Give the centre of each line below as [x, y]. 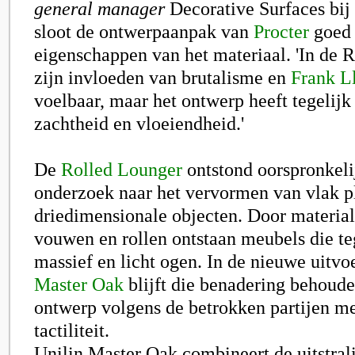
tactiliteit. [72, 330]
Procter [281, 31]
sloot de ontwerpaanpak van [144, 31]
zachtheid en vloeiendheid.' [139, 123]
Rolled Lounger [122, 169]
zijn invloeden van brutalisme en [162, 77]
